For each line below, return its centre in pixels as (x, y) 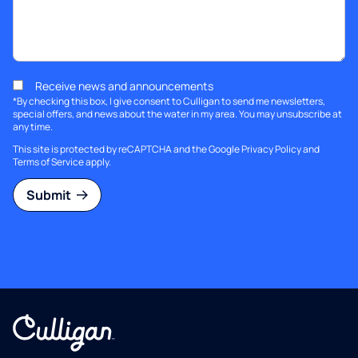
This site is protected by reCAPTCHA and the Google (127, 149)
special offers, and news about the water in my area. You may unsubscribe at (177, 114)
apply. (97, 162)
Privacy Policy (271, 149)
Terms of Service (48, 162)
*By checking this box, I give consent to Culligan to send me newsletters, (169, 101)
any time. (33, 127)
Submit (50, 195)
